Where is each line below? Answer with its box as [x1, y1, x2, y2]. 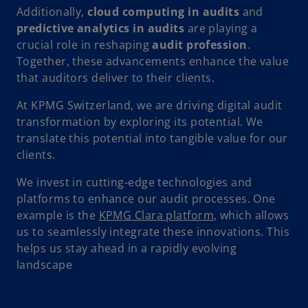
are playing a [184, 21, 258, 36]
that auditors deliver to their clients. [16, 70, 215, 86]
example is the [16, 208, 99, 223]
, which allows [213, 208, 289, 223]
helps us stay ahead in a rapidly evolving [16, 241, 237, 256]
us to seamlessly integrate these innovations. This [16, 224, 290, 240]
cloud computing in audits [87, 4, 240, 20]
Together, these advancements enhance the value [16, 54, 289, 69]
